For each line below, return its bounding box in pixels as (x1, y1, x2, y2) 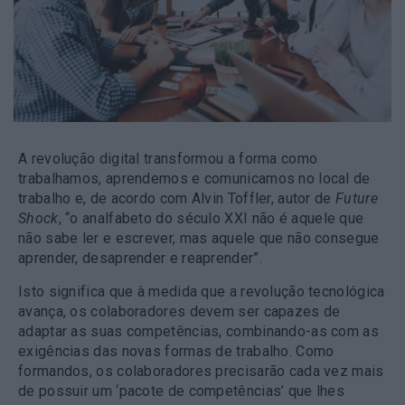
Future (335, 190, 378, 208)
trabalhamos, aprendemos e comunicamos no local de (18, 170, 371, 188)
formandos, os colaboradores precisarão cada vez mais (18, 363, 384, 381)
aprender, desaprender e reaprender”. (18, 250, 262, 268)
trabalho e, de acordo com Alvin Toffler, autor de (18, 190, 335, 208)
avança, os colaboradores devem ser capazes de (18, 303, 341, 321)
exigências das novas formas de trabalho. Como (18, 343, 334, 361)
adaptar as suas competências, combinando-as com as (18, 323, 379, 341)
